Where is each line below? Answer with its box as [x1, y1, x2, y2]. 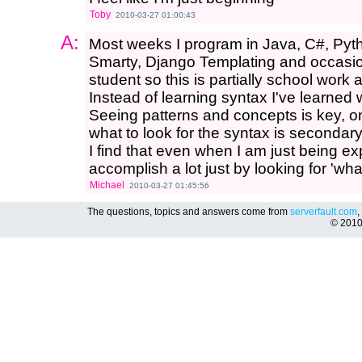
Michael [90, 179, 124, 191]
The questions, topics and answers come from [87, 206, 290, 217]
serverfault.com [290, 206, 357, 217]
